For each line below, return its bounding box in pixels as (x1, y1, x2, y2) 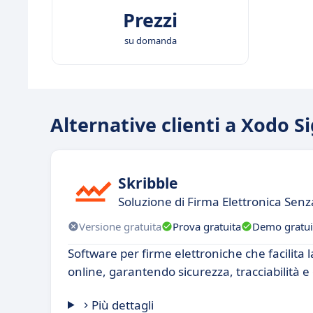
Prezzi (123, 7, 177, 33)
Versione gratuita (79, 219, 161, 233)
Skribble (118, 173, 177, 193)
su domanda (124, 34, 177, 47)
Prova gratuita (173, 219, 241, 233)
